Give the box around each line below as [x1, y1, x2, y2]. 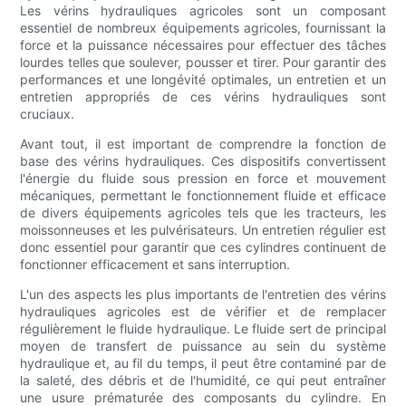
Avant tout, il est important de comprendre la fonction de [20, 136, 386, 152]
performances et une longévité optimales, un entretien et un [20, 72, 386, 88]
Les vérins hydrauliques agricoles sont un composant [20, 3, 386, 19]
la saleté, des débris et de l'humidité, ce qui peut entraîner [20, 372, 386, 389]
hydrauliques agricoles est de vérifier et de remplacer [20, 304, 386, 320]
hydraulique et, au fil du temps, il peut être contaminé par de [20, 355, 386, 372]
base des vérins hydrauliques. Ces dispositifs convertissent [20, 153, 386, 169]
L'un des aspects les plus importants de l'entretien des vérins [20, 286, 386, 303]
